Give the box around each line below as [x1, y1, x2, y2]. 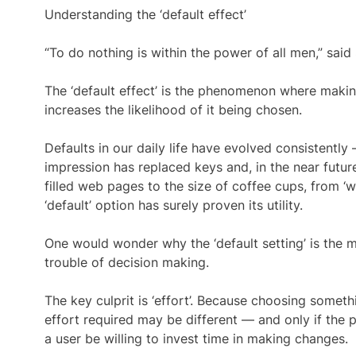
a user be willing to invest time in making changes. [44, 331, 348, 346]
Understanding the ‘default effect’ [44, 6, 246, 22]
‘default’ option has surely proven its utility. [44, 197, 303, 213]
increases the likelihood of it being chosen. [44, 102, 302, 118]
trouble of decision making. [44, 254, 209, 270]
